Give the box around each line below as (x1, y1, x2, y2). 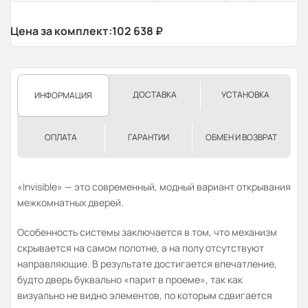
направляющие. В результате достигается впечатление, (17, 257, 277, 271)
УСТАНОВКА (221, 89, 269, 101)
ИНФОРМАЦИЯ (34, 89, 92, 102)
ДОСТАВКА (133, 89, 177, 101)
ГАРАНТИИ (127, 131, 169, 144)
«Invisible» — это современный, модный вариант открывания (17, 180, 291, 194)
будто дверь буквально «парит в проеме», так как (17, 273, 243, 287)
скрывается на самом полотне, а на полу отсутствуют (17, 241, 264, 255)
